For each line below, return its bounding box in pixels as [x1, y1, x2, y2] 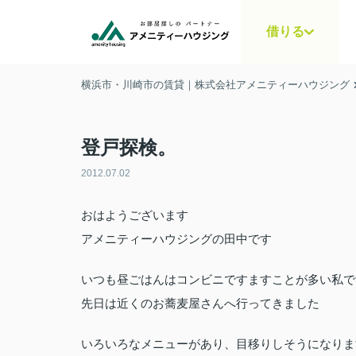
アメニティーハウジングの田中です [81, 232, 272, 246]
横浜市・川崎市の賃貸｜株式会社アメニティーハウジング [81, 79, 350, 91]
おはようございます [81, 208, 188, 222]
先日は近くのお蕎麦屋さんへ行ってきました [81, 296, 319, 310]
